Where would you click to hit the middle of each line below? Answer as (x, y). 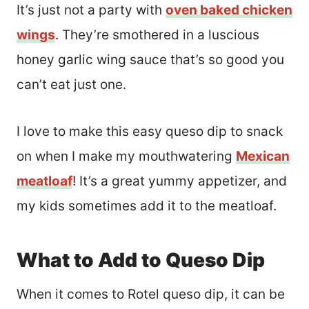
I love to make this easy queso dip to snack (150, 132)
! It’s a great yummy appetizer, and (180, 181)
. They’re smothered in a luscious (157, 35)
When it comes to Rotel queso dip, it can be (151, 295)
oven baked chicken (229, 10)
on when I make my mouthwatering (126, 157)
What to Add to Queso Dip (141, 260)
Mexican (263, 157)
